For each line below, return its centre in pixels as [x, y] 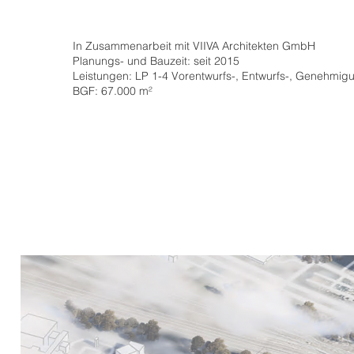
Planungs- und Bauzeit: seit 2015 [156, 61]
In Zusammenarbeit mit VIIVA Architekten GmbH [194, 46]
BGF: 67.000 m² [113, 91]
